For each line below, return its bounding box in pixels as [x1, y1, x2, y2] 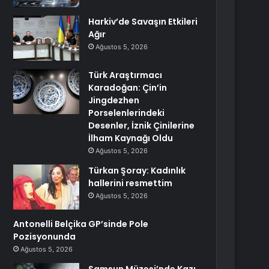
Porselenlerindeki [88, 107, 165, 119]
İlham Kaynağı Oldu [88, 132, 174, 144]
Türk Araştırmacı [88, 69, 163, 81]
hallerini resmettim [88, 177, 173, 189]
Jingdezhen [88, 94, 140, 106]
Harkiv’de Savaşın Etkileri [88, 16, 198, 28]
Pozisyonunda [13, 231, 76, 243]
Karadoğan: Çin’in [88, 82, 168, 94]
